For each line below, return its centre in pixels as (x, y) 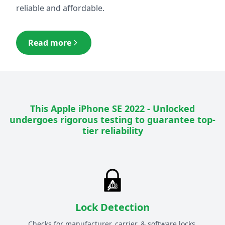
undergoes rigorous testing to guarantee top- (113, 120)
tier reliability (113, 131)
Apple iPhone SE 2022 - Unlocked (123, 109)
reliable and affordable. (60, 8)
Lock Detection (113, 207)
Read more (50, 43)
